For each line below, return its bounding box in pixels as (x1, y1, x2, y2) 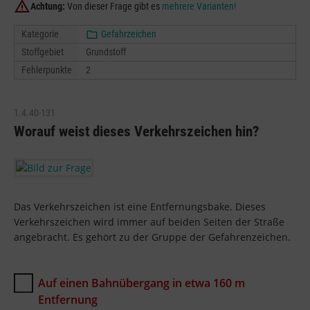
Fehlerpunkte (21, 64, 72, 75)
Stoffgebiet (21, 46, 64, 57)
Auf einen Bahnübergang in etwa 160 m (38, 275, 245, 291)
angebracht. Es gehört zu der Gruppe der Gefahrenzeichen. (14, 230, 291, 244)
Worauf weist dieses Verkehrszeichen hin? (14, 122, 259, 140)
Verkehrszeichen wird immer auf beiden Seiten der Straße (14, 215, 284, 228)
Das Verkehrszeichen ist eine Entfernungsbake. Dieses (14, 199, 266, 213)
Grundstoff (86, 46, 126, 57)
